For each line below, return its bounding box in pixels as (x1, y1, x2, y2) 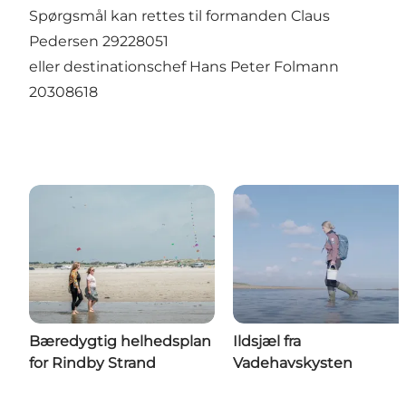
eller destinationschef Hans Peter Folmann (29, 57, 339, 75)
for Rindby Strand (29, 354, 156, 372)
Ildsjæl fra (233, 333, 301, 351)
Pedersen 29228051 (29, 32, 172, 50)
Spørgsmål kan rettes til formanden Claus (29, 6, 330, 24)
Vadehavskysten (233, 354, 353, 372)
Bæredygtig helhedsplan (29, 333, 211, 351)
